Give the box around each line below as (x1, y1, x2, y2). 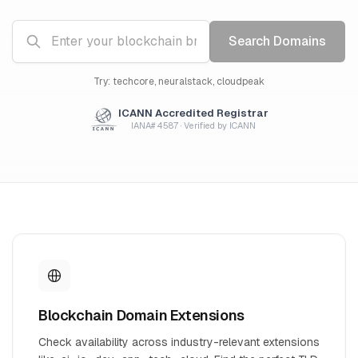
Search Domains (229, 33, 326, 50)
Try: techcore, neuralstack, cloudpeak (93, 75, 265, 88)
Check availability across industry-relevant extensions (38, 335, 320, 349)
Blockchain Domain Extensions (38, 306, 245, 324)
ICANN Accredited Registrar (118, 106, 268, 120)
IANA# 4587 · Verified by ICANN (131, 120, 256, 131)
